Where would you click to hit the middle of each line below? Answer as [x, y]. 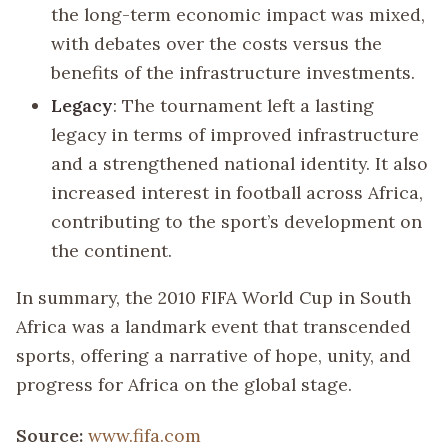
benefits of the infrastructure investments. [233, 72]
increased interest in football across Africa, [237, 192]
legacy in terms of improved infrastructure [235, 134]
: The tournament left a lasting [244, 105]
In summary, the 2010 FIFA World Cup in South [213, 297]
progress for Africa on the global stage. [184, 384]
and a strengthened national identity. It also [240, 163]
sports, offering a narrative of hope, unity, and [213, 355]
